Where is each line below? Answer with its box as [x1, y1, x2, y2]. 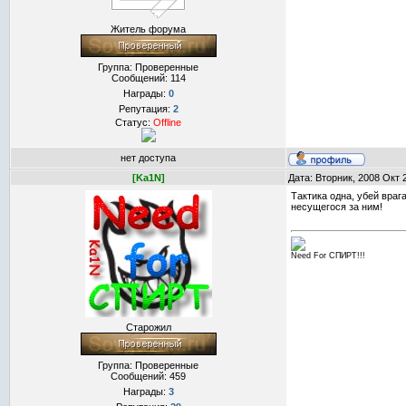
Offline [153, 117, 181, 128]
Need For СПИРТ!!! [291, 251, 365, 261]
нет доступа [121, 152, 176, 163]
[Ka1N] [131, 172, 165, 183]
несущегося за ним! [291, 201, 382, 212]
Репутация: [118, 103, 173, 114]
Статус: [115, 117, 153, 128]
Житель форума [111, 24, 186, 34]
